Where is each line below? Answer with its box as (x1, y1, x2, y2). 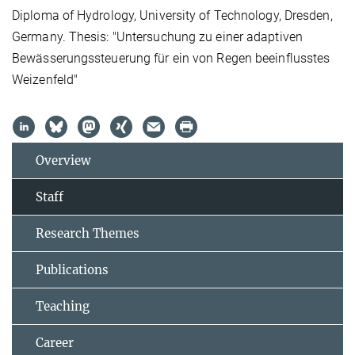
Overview (36, 152, 91, 168)
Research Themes (36, 225, 139, 241)
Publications (36, 261, 109, 277)
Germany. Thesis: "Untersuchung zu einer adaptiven (12, 29, 303, 44)
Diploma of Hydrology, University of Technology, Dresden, (12, 7, 333, 23)
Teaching (36, 298, 90, 314)
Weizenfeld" (12, 71, 78, 87)
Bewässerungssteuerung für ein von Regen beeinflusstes (12, 50, 330, 66)
